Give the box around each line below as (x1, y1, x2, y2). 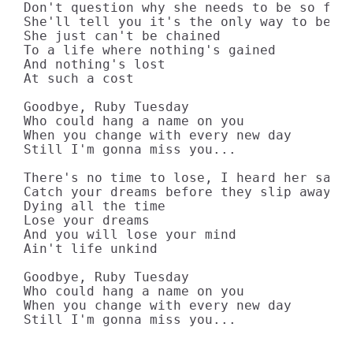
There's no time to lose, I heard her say (24, 170, 339, 185)
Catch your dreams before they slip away (24, 184, 331, 199)
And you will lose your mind (24, 227, 236, 242)
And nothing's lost (24, 57, 165, 72)
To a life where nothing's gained (24, 43, 276, 58)
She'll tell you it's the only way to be (24, 14, 331, 29)
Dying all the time (24, 199, 165, 214)
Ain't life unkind (24, 241, 158, 256)
